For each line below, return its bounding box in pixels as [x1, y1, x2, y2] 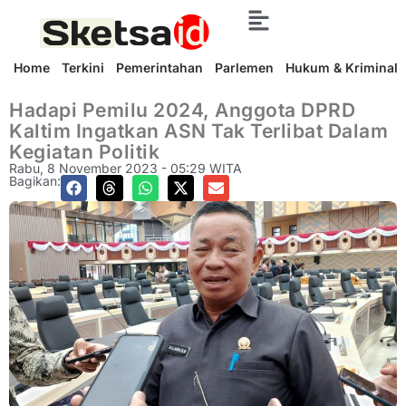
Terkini [62, 60, 104, 75]
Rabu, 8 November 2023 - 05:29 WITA [9, 160, 242, 176]
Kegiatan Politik [9, 140, 159, 163]
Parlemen [215, 60, 274, 75]
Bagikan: [9, 173, 61, 188]
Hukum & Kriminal [285, 60, 398, 75]
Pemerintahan [116, 60, 203, 75]
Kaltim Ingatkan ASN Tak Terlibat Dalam [9, 120, 388, 142]
